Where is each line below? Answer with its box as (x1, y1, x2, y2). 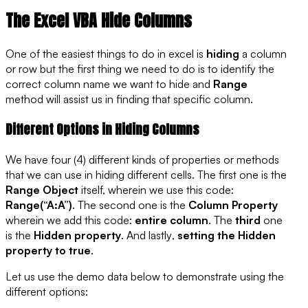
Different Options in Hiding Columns (5, 120, 199, 140)
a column (239, 47, 287, 61)
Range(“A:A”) (5, 197, 72, 212)
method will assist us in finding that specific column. (5, 92, 253, 107)
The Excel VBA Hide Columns (5, 8, 192, 33)
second (99, 197, 135, 212)
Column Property (188, 197, 278, 212)
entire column (135, 212, 208, 227)
